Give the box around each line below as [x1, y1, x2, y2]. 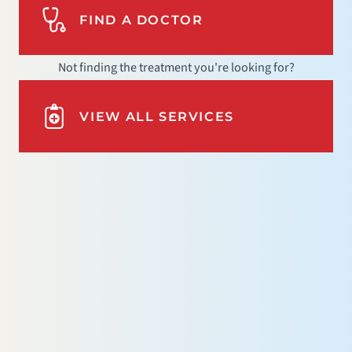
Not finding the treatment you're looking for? [57, 58, 295, 77]
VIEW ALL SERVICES [79, 108, 234, 125]
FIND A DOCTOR [79, 11, 203, 27]
